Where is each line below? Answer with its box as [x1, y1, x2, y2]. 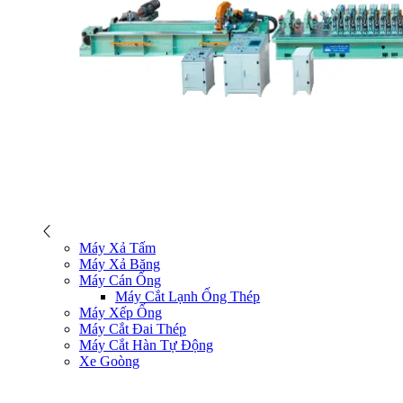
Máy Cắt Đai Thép [79, 321, 186, 337]
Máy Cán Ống [79, 273, 161, 289]
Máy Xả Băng [79, 256, 160, 273]
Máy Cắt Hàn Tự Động [79, 337, 213, 354]
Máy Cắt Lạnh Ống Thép [115, 289, 260, 305]
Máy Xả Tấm [79, 240, 156, 256]
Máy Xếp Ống [79, 305, 162, 321]
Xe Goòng [79, 354, 139, 370]
